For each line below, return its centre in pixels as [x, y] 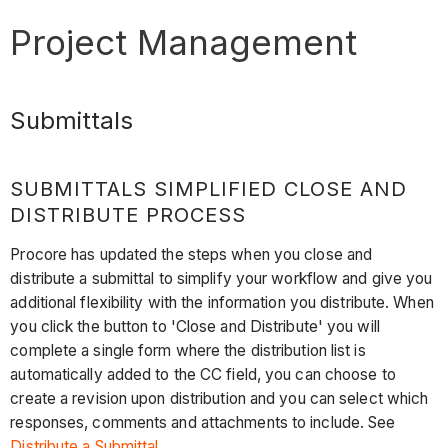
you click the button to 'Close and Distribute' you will [195, 327]
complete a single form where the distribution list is [188, 351]
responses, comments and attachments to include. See [203, 423]
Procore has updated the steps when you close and [191, 255]
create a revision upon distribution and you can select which [219, 399]
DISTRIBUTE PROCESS [128, 214]
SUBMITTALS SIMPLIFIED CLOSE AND [209, 188]
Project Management [184, 41]
